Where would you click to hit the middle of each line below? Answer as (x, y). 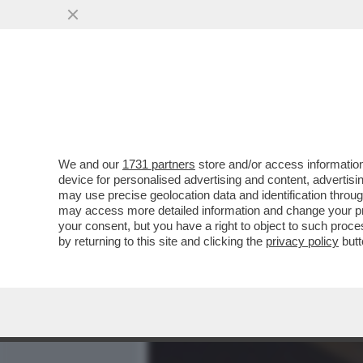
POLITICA (325, 103)
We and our (90, 164)
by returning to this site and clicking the (162, 241)
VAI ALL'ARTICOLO (229, 219)
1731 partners (159, 164)
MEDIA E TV (241, 103)
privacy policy (302, 241)
